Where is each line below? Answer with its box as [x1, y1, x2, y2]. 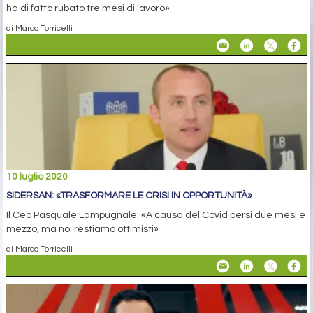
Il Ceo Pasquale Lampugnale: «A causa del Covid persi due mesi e [6, 210, 305, 220]
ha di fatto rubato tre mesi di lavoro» [6, 3, 170, 14]
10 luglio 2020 [6, 171, 68, 182]
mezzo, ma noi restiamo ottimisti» [6, 224, 159, 234]
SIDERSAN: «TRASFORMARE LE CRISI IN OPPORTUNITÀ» [6, 190, 252, 201]
